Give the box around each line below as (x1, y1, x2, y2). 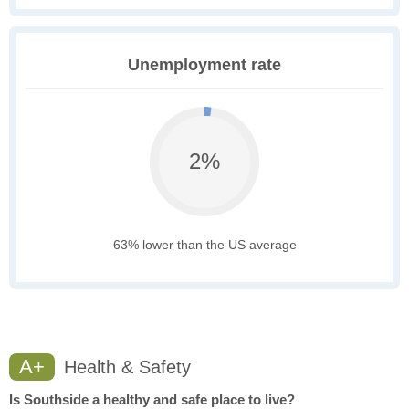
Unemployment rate (128, 56, 281, 75)
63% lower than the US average (112, 237, 297, 253)
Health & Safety (58, 357, 191, 378)
